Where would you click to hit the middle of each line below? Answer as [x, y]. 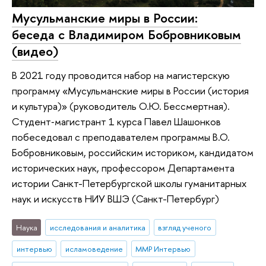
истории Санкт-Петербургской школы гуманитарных [129, 183]
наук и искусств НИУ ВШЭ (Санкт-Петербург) [115, 198]
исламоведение [94, 249]
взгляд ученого [185, 228]
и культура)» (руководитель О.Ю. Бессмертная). [121, 106]
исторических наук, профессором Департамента [123, 167]
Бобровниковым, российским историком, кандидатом [133, 152]
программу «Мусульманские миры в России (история [130, 90]
